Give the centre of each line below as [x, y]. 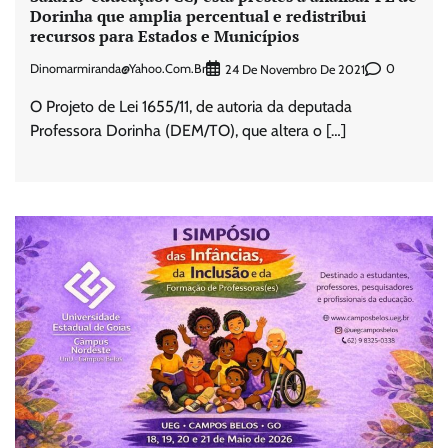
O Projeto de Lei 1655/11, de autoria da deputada [191, 106]
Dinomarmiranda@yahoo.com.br [118, 69]
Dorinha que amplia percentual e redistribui [198, 16]
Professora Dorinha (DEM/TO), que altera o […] [188, 130]
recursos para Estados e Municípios [164, 36]
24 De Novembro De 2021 [295, 69]
